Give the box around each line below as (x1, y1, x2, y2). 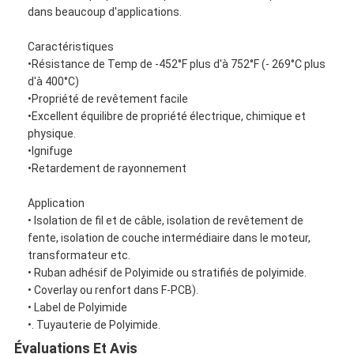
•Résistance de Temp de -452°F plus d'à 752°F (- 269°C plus (28, 57, 326, 70)
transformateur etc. (28, 248, 131, 262)
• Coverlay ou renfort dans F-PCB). (28, 283, 199, 296)
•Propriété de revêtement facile (28, 92, 189, 105)
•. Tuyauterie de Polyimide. (28, 318, 161, 331)
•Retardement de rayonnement (28, 161, 187, 175)
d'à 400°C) (28, 74, 80, 88)
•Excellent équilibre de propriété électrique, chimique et (28, 109, 307, 122)
